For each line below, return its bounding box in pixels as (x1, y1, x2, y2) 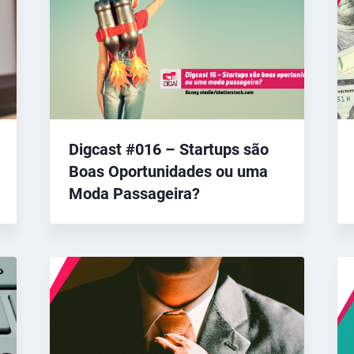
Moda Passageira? (68, 184, 200, 204)
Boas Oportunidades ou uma (68, 162, 268, 182)
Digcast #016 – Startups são (68, 140, 269, 160)
